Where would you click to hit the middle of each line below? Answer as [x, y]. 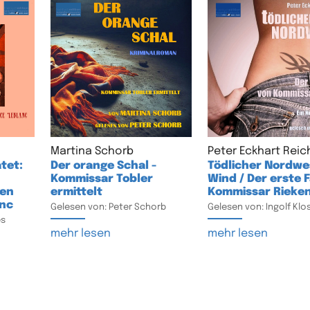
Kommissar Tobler [101, 179]
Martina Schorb [92, 151]
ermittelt [76, 192]
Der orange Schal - [103, 165]
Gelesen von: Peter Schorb [108, 207]
